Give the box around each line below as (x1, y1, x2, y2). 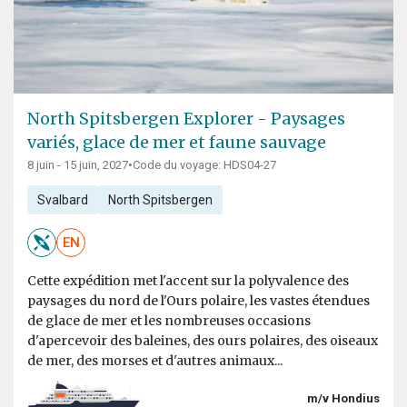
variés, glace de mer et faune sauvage (27, 132, 326, 154)
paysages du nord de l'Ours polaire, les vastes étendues (27, 293, 370, 310)
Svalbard (36, 193, 88, 208)
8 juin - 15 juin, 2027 (27, 158, 128, 173)
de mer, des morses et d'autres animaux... (27, 352, 283, 370)
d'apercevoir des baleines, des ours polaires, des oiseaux (27, 333, 378, 350)
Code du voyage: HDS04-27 (133, 158, 276, 173)
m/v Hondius (307, 391, 380, 405)
